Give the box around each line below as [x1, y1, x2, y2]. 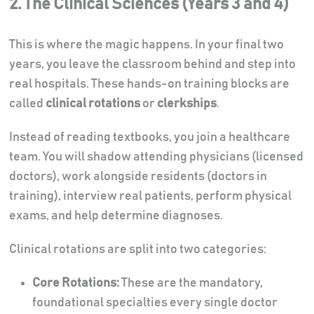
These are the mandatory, [119, 276, 264, 289]
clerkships [156, 97, 217, 110]
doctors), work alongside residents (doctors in [8, 170, 267, 183]
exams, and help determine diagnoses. [8, 209, 223, 222]
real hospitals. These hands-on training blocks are [8, 77, 289, 90]
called [8, 97, 46, 110]
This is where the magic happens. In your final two [8, 38, 284, 51]
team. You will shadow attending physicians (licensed [8, 150, 303, 163]
